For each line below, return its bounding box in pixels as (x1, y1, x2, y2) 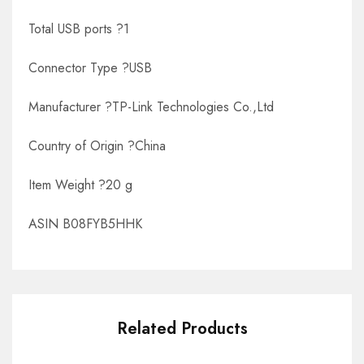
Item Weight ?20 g (28, 175, 132, 195)
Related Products (116, 317, 248, 341)
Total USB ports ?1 (28, 19, 129, 39)
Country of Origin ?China (28, 136, 166, 156)
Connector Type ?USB (28, 58, 152, 78)
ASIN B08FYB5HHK (28, 214, 142, 234)
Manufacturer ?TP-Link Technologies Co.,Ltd (28, 97, 274, 117)
